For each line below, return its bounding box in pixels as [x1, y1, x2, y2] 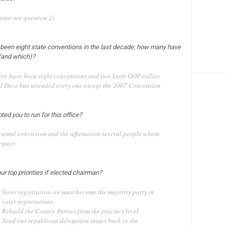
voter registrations [2, 197, 53, 206]
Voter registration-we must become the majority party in [2, 187, 154, 197]
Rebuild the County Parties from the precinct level [2, 206, 139, 216]
